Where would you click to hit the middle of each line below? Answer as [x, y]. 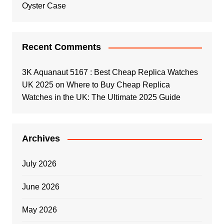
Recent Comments [61, 47]
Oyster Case [44, 6]
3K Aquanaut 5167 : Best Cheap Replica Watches [110, 72]
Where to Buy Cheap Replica [118, 85]
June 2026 [40, 187]
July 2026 [39, 164]
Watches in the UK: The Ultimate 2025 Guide [101, 97]
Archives [41, 139]
